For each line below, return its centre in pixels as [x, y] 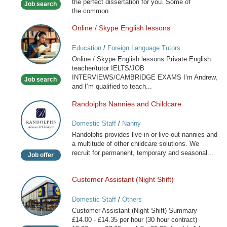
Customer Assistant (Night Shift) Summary [134, 210]
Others [132, 199]
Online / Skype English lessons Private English [141, 59]
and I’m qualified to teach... [112, 87]
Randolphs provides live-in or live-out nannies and [144, 135]
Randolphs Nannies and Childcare [126, 104]
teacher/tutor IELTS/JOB [108, 68]
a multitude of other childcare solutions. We [135, 144]
